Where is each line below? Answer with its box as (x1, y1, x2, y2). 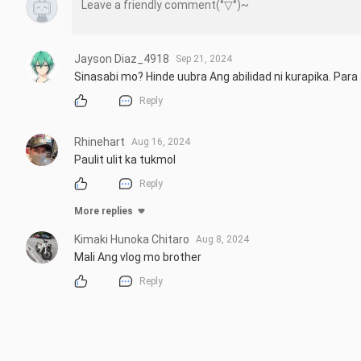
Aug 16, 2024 (131, 136, 190, 148)
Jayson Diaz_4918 (74, 52, 169, 65)
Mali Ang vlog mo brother (74, 251, 201, 264)
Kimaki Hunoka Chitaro (74, 233, 189, 247)
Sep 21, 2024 (176, 52, 232, 64)
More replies (74, 205, 133, 218)
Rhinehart (74, 135, 125, 149)
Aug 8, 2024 (196, 234, 249, 246)
